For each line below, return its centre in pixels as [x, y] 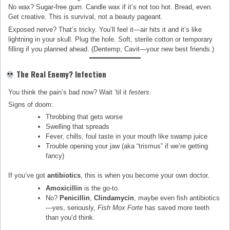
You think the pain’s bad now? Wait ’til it [69, 92]
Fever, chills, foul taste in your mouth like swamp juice [127, 137]
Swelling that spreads [78, 127]
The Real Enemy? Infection [61, 74]
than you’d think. [71, 217]
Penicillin [75, 198]
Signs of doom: [31, 105]
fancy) [55, 156]
